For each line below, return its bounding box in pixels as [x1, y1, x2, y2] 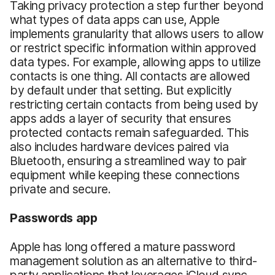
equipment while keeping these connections [10, 167, 240, 182]
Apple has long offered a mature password [10, 239, 236, 254]
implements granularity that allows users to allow [10, 26, 265, 41]
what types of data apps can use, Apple [10, 12, 220, 27]
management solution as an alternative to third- [10, 253, 257, 268]
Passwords [10, 210, 73, 225]
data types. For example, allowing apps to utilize [10, 54, 261, 69]
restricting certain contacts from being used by [10, 96, 258, 112]
